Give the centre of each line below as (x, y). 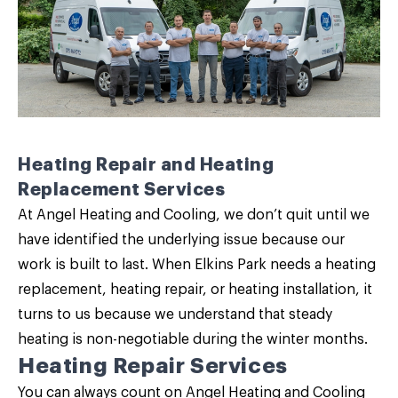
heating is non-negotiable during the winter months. (193, 339)
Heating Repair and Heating (146, 165)
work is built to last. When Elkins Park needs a (171, 265)
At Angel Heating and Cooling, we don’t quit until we (194, 215)
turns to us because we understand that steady (175, 314)
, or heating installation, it (287, 290)
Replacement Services (121, 190)
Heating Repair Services (153, 366)
